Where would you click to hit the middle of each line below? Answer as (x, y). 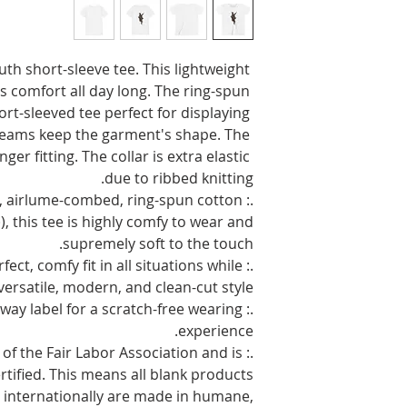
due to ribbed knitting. (179, 178)
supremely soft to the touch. (158, 243)
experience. (216, 330)
